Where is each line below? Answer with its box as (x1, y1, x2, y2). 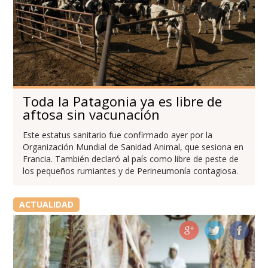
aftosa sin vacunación (23, 105, 160, 123)
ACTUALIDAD (19, 198, 74, 210)
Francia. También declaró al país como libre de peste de (23, 153, 239, 165)
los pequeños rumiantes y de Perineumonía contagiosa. (23, 165, 239, 176)
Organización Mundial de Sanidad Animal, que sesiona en (23, 141, 244, 153)
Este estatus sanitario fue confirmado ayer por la (23, 129, 213, 141)
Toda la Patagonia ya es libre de (23, 92, 223, 110)
